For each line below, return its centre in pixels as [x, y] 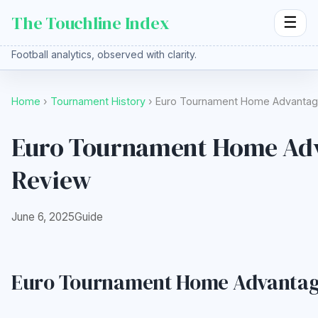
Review [51, 180]
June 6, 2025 [43, 216]
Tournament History [98, 102]
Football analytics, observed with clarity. [104, 55]
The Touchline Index [91, 23]
